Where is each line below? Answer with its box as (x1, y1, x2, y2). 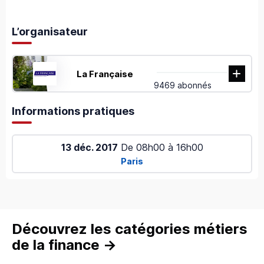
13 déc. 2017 (61, 141, 118, 154)
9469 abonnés (154, 80, 212, 91)
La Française (76, 68, 133, 80)
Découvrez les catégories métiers (12, 220, 247, 237)
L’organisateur (12, 25, 88, 38)
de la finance (12, 236, 100, 253)
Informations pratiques (12, 105, 134, 118)
